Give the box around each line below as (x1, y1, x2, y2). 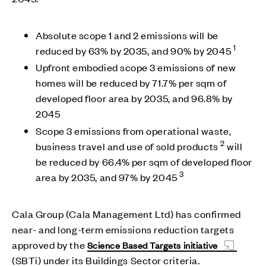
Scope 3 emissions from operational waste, (36, 123, 232, 137)
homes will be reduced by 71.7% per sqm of (36, 76, 227, 90)
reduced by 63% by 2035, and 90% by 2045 (36, 43, 233, 57)
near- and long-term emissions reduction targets (12, 222, 235, 236)
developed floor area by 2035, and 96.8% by (36, 91, 233, 105)
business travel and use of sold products (36, 139, 221, 153)
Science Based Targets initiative (87, 238, 218, 251)
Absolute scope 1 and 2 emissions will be (36, 28, 218, 42)
